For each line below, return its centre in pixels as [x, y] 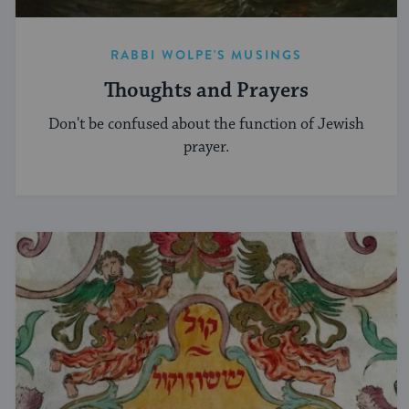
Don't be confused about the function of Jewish [206, 124]
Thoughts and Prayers [206, 91]
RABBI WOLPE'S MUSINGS [206, 55]
